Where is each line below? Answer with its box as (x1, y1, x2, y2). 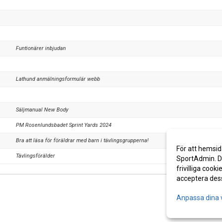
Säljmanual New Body (16, 107, 68, 113)
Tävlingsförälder (16, 153, 55, 159)
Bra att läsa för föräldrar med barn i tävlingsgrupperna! (16, 137, 149, 144)
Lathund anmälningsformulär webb (16, 76, 100, 82)
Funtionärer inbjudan (16, 45, 66, 52)
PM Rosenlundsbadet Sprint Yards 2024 (16, 122, 111, 128)
